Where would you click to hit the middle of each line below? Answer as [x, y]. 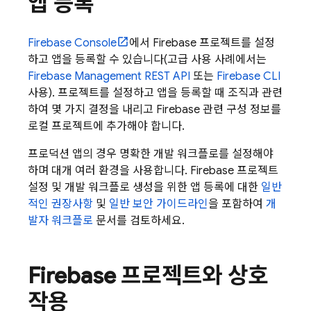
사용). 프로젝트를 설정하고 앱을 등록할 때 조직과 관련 [155, 93]
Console [94, 43]
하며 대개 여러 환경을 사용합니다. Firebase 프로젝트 [153, 170]
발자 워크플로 [60, 220]
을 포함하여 [237, 204]
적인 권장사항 [60, 204]
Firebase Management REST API [109, 76]
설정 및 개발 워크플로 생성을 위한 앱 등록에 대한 [144, 187]
